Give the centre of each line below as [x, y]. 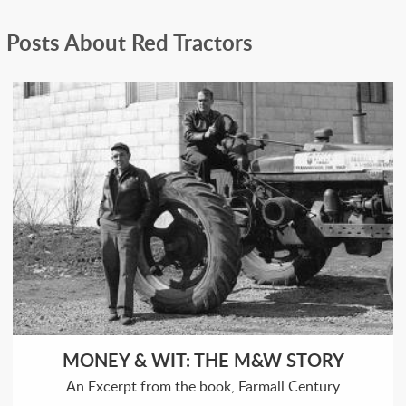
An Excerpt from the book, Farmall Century [203, 387]
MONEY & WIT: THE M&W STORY [203, 360]
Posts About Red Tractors [130, 42]
